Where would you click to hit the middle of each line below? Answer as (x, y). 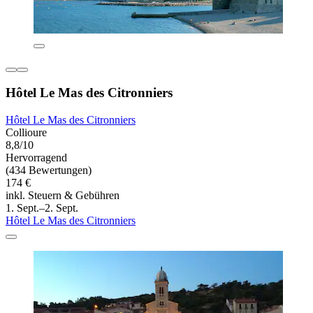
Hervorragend (36, 158)
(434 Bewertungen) (49, 170)
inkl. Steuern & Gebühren (63, 196)
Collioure (26, 133)
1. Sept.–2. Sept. (42, 208)
